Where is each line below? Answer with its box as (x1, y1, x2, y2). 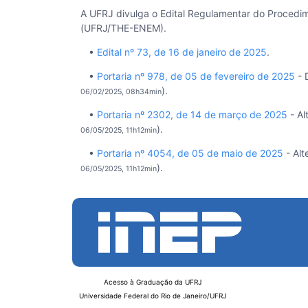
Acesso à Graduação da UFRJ (104, 278, 201, 286)
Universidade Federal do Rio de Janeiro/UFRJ (79, 291, 226, 300)
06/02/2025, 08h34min (80, 87, 162, 96)
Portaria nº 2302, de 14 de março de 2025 (97, 109, 287, 120)
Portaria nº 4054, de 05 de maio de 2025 (97, 147, 283, 159)
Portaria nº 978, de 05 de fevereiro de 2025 (97, 70, 295, 82)
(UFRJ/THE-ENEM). (80, 22, 166, 34)
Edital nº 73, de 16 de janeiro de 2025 (97, 46, 267, 58)
